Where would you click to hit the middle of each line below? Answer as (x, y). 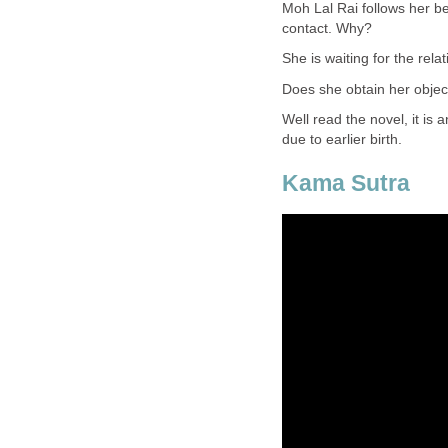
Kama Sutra (346, 182)
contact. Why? (327, 28)
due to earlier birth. (342, 140)
